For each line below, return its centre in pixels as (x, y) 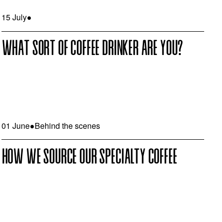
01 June (15, 125)
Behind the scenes (67, 125)
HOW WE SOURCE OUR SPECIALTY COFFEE (89, 157)
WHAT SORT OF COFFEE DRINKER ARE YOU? (92, 49)
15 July (14, 17)
